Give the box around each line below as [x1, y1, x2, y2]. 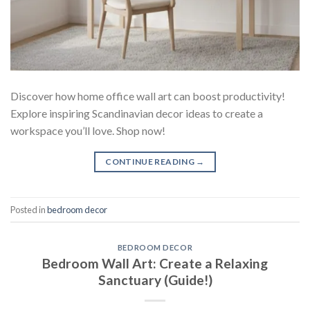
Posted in [10, 203, 47, 215]
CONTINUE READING [105, 156, 197, 167]
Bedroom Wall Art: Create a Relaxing [42, 255, 268, 271]
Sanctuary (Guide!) [98, 271, 212, 288]
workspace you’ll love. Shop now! [10, 124, 165, 138]
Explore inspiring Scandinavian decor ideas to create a [10, 107, 263, 120]
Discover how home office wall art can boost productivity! [10, 89, 285, 103]
